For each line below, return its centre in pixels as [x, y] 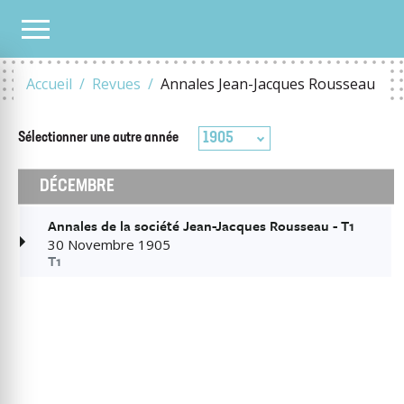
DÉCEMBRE [78, 187]
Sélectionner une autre [80, 138]
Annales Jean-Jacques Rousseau [268, 84]
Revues [116, 84]
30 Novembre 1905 [109, 244]
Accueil [49, 84]
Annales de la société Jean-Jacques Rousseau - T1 [201, 225]
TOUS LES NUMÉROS [65, 28]
